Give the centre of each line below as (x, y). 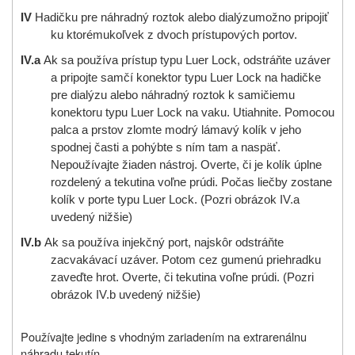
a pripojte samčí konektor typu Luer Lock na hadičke (185, 77)
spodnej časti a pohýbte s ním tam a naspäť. (165, 147)
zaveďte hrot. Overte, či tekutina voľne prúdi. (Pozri (182, 277)
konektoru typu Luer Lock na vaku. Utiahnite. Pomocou (192, 112)
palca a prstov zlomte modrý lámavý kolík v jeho (176, 130)
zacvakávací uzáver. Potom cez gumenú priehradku (185, 260)
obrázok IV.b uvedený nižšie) (125, 294)
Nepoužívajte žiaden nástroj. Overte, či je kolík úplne (186, 164)
